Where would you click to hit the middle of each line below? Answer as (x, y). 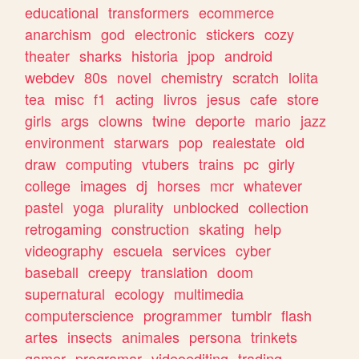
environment (65, 141)
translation (175, 271)
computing (99, 163)
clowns (121, 120)
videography (65, 250)
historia (155, 55)
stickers (231, 33)
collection (279, 206)
